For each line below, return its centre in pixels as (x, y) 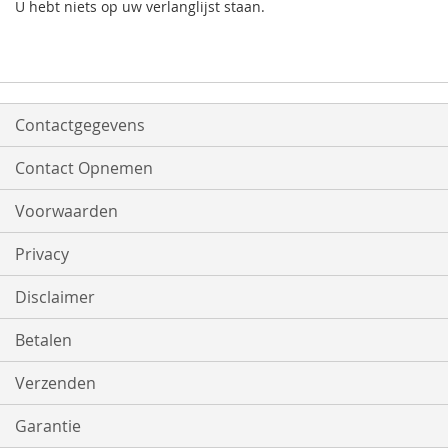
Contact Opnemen (84, 168)
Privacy (42, 254)
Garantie (48, 426)
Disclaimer (55, 297)
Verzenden (55, 383)
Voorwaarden (66, 211)
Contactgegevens (80, 125)
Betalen (43, 340)
